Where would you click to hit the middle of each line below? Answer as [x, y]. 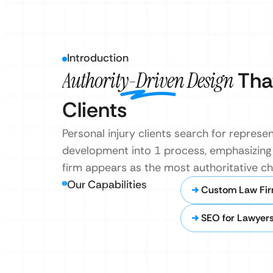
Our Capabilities [107, 185]
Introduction [98, 58]
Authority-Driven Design [148, 81]
